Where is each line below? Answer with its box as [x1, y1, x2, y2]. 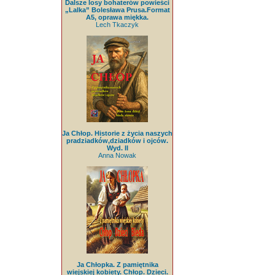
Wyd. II [106, 144, 128, 152]
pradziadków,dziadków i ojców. [66, 137, 168, 145]
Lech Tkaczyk [96, 21, 139, 29]
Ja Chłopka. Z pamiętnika [76, 260, 158, 268]
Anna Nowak [98, 152, 136, 160]
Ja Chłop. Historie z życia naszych [62, 130, 172, 137]
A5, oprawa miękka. [86, 14, 149, 21]
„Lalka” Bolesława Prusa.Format [64, 6, 170, 14]
